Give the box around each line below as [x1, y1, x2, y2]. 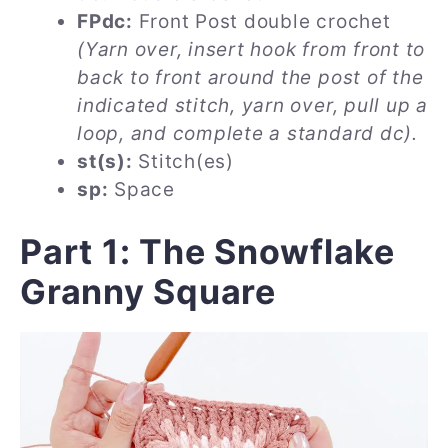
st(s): [77, 149, 133, 173]
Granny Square [20, 271, 276, 313]
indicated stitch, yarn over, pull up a [77, 93, 428, 117]
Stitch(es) [132, 149, 234, 173]
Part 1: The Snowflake [20, 231, 395, 273]
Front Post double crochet [132, 9, 391, 33]
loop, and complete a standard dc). [77, 121, 418, 145]
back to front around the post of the [77, 65, 424, 89]
